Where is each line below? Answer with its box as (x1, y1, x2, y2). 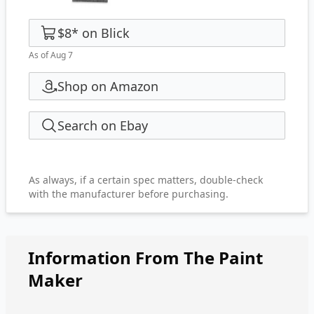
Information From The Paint (28, 246, 263, 269)
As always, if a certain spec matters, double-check (29, 173, 263, 186)
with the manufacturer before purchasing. (29, 187, 228, 200)
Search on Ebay (57, 117, 148, 134)
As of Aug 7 (29, 49, 73, 61)
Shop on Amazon (57, 78, 158, 95)
